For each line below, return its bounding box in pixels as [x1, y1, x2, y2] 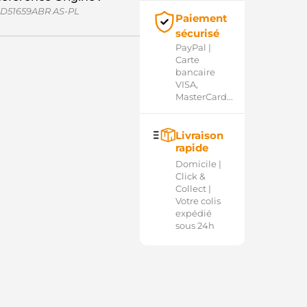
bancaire [175, 66, 215, 77]
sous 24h [175, 220, 214, 231]
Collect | [175, 183, 211, 194]
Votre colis [175, 195, 221, 206]
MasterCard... [175, 91, 233, 102]
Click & [175, 171, 206, 182]
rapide [175, 141, 208, 154]
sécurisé [175, 27, 219, 40]
